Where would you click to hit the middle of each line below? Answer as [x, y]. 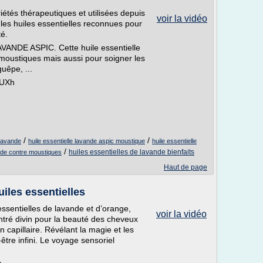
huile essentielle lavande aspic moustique [87, 141]
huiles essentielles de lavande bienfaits [131, 152]
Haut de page [186, 167]
